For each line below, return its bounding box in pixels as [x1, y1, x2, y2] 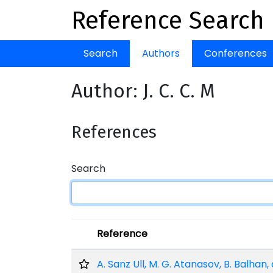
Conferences [204, 46, 267, 60]
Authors [142, 46, 180, 60]
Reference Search [71, 6, 264, 35]
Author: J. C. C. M [71, 79, 215, 102]
